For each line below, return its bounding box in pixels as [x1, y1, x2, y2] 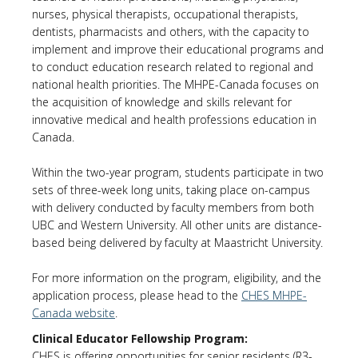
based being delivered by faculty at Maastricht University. [32, 235, 323, 250]
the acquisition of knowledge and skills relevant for [32, 94, 292, 109]
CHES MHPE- [241, 288, 307, 303]
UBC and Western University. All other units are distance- [32, 217, 322, 233]
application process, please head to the [32, 288, 241, 303]
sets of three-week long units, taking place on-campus [32, 182, 310, 197]
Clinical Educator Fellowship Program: [32, 331, 248, 346]
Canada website [32, 305, 115, 320]
